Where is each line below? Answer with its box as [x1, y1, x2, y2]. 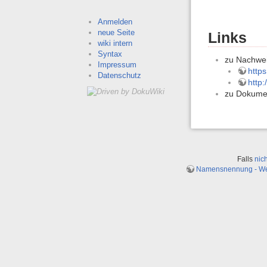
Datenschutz [97, 70, 141, 80]
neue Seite [97, 27, 135, 37]
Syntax [97, 49, 122, 58]
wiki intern [97, 38, 132, 48]
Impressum [97, 60, 136, 69]
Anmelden [97, 17, 132, 26]
